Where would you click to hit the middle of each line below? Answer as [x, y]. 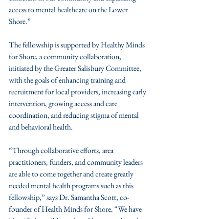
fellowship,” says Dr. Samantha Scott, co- [69, 197]
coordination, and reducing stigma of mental [75, 115]
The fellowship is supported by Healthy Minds [77, 44]
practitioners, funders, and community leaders [77, 162]
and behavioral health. [41, 127]
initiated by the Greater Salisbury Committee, [76, 68]
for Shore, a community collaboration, [66, 56]
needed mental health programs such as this [72, 185]
